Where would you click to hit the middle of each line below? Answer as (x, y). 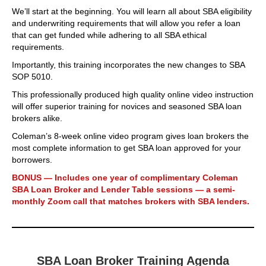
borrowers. (32, 160)
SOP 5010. (32, 77)
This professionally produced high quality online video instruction (133, 95)
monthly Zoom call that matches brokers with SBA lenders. (131, 202)
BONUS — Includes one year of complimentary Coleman (125, 178)
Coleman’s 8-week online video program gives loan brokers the (130, 136)
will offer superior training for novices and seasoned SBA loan (127, 107)
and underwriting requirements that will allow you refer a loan (126, 23)
